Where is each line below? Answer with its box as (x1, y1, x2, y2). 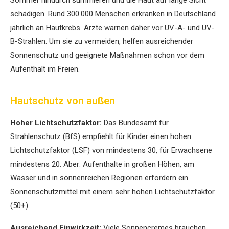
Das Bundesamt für (102, 118, 169, 127)
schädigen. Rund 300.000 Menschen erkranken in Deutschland (10, 9, 216, 18)
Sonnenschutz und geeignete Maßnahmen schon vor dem (10, 50, 204, 60)
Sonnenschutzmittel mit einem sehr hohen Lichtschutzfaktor (10, 187, 215, 196)
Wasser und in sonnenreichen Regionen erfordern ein (10, 173, 188, 182)
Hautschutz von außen (10, 94, 115, 107)
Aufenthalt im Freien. (10, 64, 80, 74)
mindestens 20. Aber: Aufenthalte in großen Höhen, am (10, 159, 194, 169)
